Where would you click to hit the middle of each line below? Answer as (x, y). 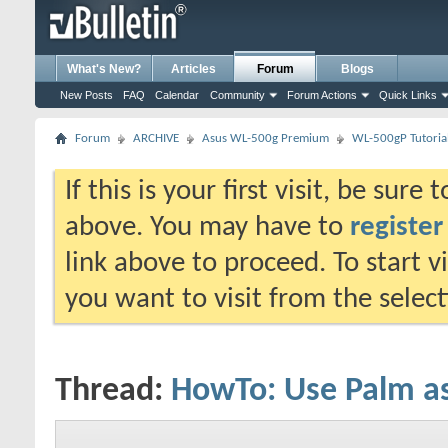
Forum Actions (322, 95)
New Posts (86, 95)
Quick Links (408, 95)
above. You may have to (207, 227)
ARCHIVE (156, 138)
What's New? (104, 69)
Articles (193, 69)
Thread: (113, 391)
